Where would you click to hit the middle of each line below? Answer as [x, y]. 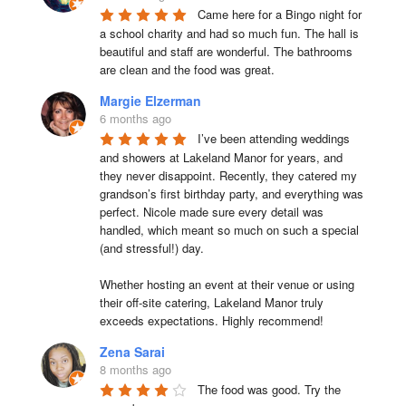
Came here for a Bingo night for [279, 14]
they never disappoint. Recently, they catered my [228, 175]
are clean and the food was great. [187, 69]
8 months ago [135, 369]
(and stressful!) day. [151, 247]
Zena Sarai [132, 351]
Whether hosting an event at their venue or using [227, 284]
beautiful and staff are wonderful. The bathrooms [226, 51]
